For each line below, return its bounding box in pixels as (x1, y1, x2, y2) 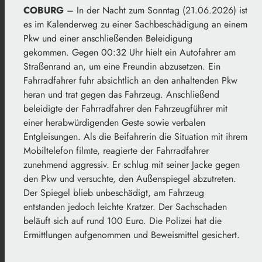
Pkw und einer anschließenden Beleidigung (23, 32, 192, 46)
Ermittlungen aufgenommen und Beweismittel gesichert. (23, 228, 240, 242)
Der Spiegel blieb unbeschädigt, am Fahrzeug (23, 186, 204, 200)
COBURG (23, 4, 64, 18)
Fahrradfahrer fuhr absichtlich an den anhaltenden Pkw (23, 74, 237, 88)
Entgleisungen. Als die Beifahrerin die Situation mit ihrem (23, 130, 247, 144)
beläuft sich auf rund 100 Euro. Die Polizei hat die (23, 214, 222, 228)
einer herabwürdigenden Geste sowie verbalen (23, 116, 205, 130)
